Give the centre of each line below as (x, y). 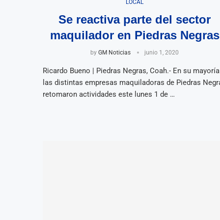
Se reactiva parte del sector (135, 19)
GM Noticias (115, 52)
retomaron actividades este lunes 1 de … (109, 94)
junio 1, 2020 (162, 52)
